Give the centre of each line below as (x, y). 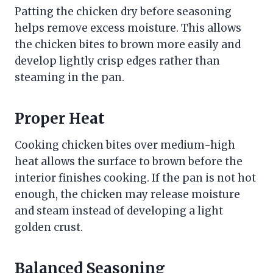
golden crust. (49, 228)
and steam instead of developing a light (119, 211)
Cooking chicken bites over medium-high (125, 145)
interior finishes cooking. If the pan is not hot (135, 178)
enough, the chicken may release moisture (127, 195)
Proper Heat (60, 119)
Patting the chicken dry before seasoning (123, 12)
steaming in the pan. (69, 78)
